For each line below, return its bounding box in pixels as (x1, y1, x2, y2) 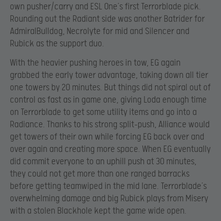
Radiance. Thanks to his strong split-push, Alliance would (10, 119, 210, 130)
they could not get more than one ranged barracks (10, 169, 189, 180)
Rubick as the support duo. (10, 38, 104, 49)
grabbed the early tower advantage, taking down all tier (10, 70, 208, 81)
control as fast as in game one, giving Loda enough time (10, 95, 207, 106)
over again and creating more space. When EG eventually (10, 144, 211, 155)
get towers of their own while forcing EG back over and (10, 132, 204, 143)
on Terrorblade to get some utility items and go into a (10, 107, 197, 118)
